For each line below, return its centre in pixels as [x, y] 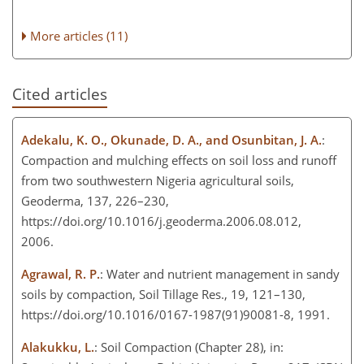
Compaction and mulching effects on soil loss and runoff [179, 160]
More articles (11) [79, 36]
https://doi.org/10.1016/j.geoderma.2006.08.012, [161, 221]
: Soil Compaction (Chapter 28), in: [189, 347]
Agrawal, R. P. [61, 274]
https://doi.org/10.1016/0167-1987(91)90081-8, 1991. [179, 315]
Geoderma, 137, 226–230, [95, 201]
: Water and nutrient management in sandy [220, 274]
